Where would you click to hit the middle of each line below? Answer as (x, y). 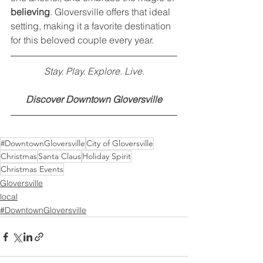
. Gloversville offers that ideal (111, 12)
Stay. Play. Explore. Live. (94, 71)
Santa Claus (60, 156)
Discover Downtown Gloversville (94, 100)
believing (30, 12)
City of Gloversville (120, 144)
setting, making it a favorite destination (92, 26)
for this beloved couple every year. (82, 40)
